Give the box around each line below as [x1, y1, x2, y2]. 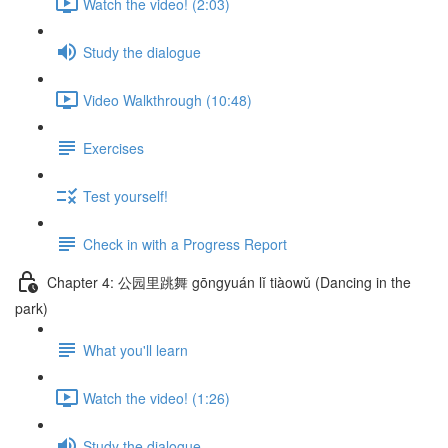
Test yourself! [83, 185, 168, 206]
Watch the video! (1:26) [83, 387, 230, 408]
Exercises [83, 137, 144, 158]
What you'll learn [83, 339, 188, 360]
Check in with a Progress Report [83, 233, 287, 254]
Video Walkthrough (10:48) [83, 89, 252, 110]
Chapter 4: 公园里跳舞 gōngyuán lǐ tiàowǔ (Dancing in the [47, 271, 411, 292]
